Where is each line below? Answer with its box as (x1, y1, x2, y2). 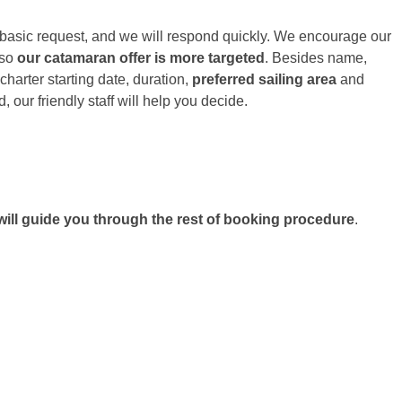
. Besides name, (265, 50, 367, 66)
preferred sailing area (192, 72, 336, 88)
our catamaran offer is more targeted (17, 50, 265, 66)
